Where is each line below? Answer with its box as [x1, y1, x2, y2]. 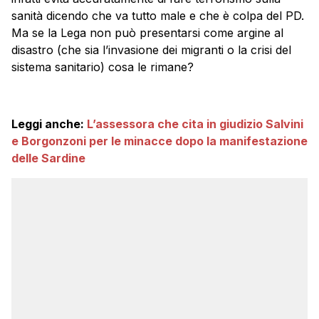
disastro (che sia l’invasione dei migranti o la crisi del [11, 43, 291, 58]
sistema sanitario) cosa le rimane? [11, 60, 194, 75]
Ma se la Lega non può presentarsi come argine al [11, 26, 283, 41]
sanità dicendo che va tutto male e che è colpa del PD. [11, 9, 304, 23]
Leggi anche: [11, 117, 87, 132]
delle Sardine [11, 151, 85, 166]
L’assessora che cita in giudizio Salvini [87, 117, 303, 132]
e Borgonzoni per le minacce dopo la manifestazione [11, 134, 308, 149]
